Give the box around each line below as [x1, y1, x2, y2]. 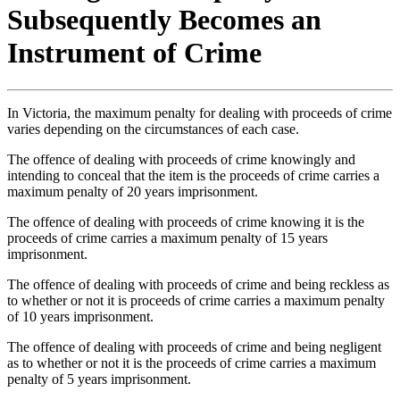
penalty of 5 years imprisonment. [7, 371, 191, 387]
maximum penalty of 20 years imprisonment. [7, 183, 258, 199]
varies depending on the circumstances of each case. [7, 121, 299, 137]
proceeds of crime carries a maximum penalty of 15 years [7, 229, 328, 246]
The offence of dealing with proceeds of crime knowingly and [7, 151, 355, 167]
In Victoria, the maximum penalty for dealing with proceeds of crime [7, 104, 392, 121]
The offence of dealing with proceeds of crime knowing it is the [7, 213, 364, 229]
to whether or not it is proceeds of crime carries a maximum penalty [7, 292, 385, 308]
